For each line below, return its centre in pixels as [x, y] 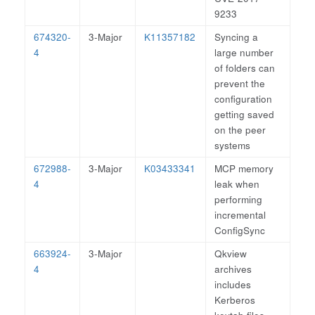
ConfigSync [240, 230]
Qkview [231, 253]
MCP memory [244, 168]
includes [233, 284]
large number [244, 52]
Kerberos [235, 300]
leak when [237, 184]
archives [233, 269]
